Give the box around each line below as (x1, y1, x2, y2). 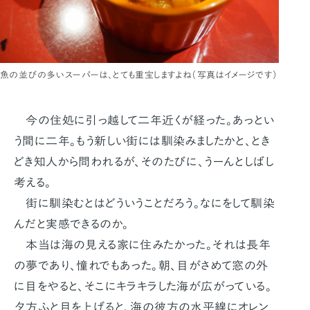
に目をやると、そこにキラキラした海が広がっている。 (14, 280, 272, 292)
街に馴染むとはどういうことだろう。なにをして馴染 (14, 197, 275, 209)
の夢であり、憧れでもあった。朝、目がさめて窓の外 (14, 259, 268, 271)
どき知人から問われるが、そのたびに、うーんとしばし (14, 155, 273, 167)
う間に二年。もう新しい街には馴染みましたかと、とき (14, 134, 270, 147)
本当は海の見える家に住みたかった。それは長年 (14, 238, 271, 250)
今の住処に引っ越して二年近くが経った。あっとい (14, 113, 275, 126)
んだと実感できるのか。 (14, 217, 129, 230)
